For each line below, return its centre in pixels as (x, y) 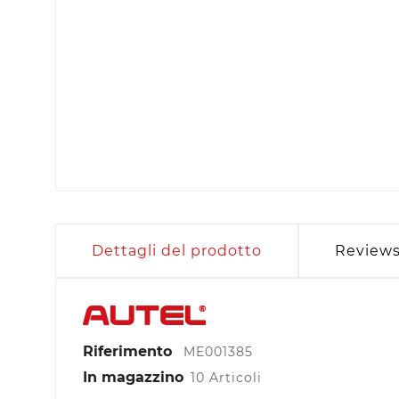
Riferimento (130, 352)
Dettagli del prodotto (177, 251)
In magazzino (133, 378)
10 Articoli (226, 378)
